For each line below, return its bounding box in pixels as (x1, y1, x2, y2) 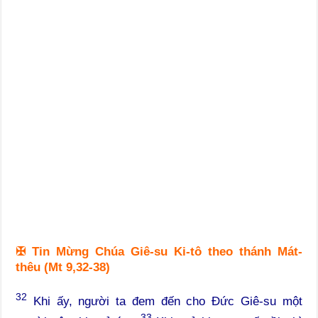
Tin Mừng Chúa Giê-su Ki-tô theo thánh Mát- (32, 244, 302, 258)
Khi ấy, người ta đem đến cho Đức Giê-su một (27, 295, 302, 309)
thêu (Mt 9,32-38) (16, 260, 111, 274)
